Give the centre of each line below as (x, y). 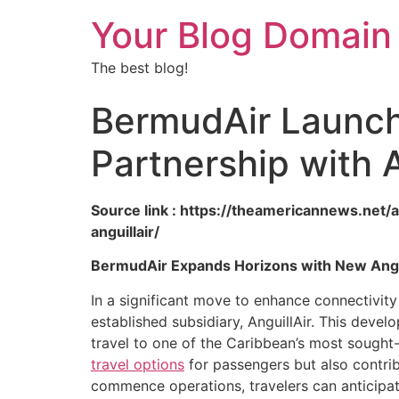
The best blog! (139, 68)
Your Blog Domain (241, 35)
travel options (138, 364)
